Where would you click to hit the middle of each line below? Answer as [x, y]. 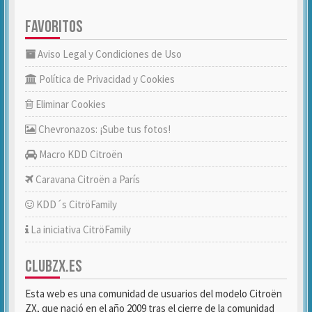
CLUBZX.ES [54, 266]
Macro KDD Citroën [80, 154]
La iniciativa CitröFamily [80, 229]
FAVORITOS [54, 27]
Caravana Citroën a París [87, 179]
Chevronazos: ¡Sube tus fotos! [103, 129]
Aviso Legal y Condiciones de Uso [109, 54]
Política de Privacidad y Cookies [106, 79]
